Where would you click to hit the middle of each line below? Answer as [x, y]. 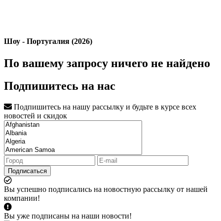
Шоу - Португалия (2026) [48, 41]
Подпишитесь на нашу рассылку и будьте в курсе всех [104, 107]
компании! [22, 198]
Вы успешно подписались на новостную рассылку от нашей [106, 189]
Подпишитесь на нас [60, 86]
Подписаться [27, 171]
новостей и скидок [36, 116]
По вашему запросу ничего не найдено [107, 63]
